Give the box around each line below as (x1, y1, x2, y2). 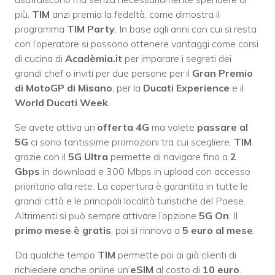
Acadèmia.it (65, 52, 122, 65)
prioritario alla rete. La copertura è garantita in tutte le (15, 180, 248, 193)
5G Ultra (68, 150, 108, 163)
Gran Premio (192, 67, 253, 80)
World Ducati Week (15, 96, 108, 109)
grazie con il (15, 150, 68, 163)
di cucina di (15, 52, 65, 65)
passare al (197, 121, 248, 134)
